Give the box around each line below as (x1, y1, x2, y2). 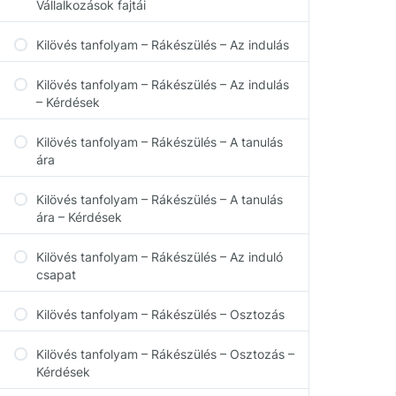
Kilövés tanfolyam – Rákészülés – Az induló (36, 249, 283, 264)
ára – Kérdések (36, 209, 122, 225)
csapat (36, 267, 76, 282)
